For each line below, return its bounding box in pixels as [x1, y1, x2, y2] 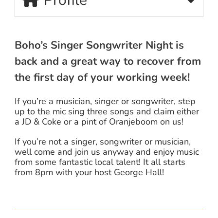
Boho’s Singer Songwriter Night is [15, 38, 184, 53]
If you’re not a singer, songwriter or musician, [15, 136, 191, 148]
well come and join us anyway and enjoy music [15, 146, 199, 158]
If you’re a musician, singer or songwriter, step [15, 95, 196, 108]
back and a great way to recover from [15, 54, 201, 69]
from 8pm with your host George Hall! [15, 166, 164, 179]
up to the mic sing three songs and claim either [15, 106, 199, 118]
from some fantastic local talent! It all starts [15, 156, 185, 168]
